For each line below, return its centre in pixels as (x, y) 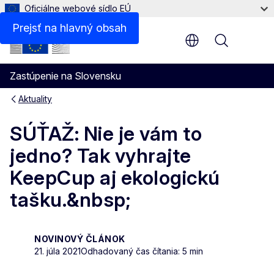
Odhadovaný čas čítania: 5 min (142, 251)
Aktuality (35, 99)
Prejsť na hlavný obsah (69, 28)
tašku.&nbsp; (70, 200)
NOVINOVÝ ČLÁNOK (80, 239)
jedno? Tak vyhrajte (101, 156)
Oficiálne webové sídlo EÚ (78, 8)
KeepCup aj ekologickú (115, 178)
